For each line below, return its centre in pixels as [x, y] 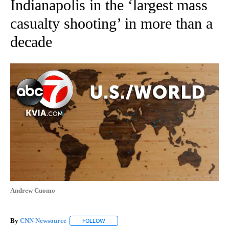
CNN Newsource [43, 221]
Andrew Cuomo [33, 190]
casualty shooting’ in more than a [111, 24]
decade [31, 42]
